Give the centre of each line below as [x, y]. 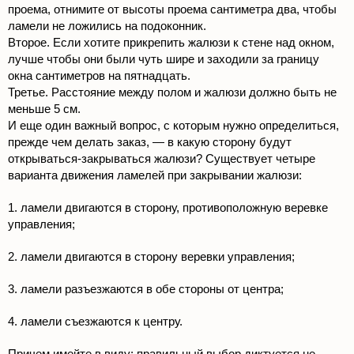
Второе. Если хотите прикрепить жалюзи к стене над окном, [171, 43]
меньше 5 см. [44, 109]
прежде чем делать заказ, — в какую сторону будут [150, 142]
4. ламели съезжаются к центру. [95, 322]
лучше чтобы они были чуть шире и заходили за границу [164, 59]
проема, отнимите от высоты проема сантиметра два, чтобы [172, 9]
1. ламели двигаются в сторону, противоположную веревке [168, 208]
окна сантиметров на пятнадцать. [99, 76]
